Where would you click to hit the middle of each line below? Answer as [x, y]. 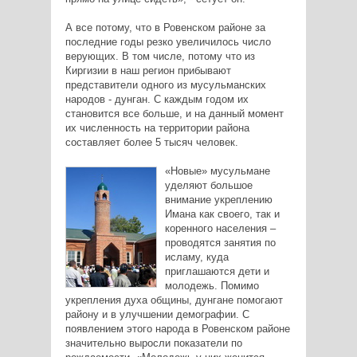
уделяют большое [208, 186]
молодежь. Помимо [212, 286]
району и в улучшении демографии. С [157, 315]
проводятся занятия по [220, 243]
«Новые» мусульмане [217, 171]
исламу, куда [196, 257]
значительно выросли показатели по [153, 343]
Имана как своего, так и [222, 214]
